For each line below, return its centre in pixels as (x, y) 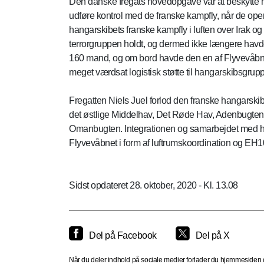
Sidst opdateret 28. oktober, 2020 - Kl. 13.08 (154, 185)
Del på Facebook (123, 235)
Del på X (212, 235)
